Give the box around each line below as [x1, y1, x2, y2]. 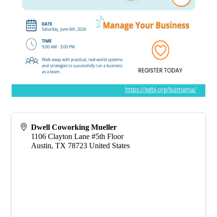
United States [89, 141, 130, 150]
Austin [31, 141, 51, 150]
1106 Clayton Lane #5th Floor [31, 132, 124, 140]
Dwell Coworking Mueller [31, 123, 117, 131]
